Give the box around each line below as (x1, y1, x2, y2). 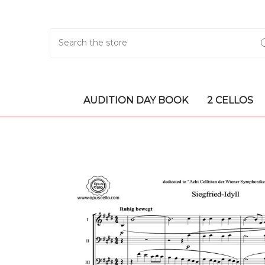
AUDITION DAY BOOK (83, 95, 188, 106)
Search (50, 28, 78, 40)
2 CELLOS (207, 95, 253, 106)
